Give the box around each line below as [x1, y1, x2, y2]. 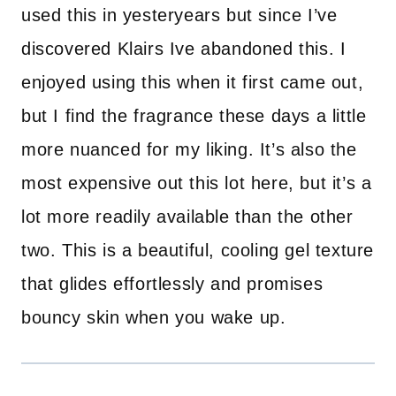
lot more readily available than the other [21, 207, 354, 226]
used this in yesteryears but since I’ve [21, 5, 338, 25]
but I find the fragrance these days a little [21, 106, 367, 126]
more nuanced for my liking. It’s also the [21, 140, 357, 159]
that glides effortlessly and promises [21, 274, 324, 293]
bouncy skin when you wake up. [21, 308, 286, 327]
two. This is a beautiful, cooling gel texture [21, 240, 375, 260]
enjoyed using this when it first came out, [21, 72, 364, 92]
